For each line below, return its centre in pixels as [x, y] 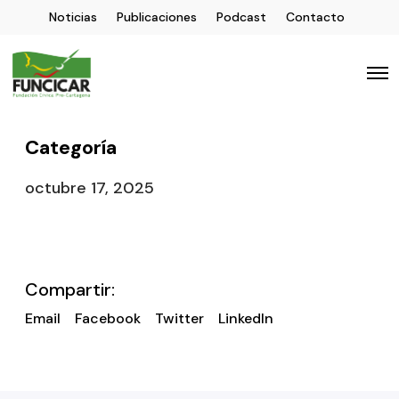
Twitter [179, 318]
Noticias [73, 17]
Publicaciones [157, 17]
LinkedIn [246, 318]
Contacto [315, 17]
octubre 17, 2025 [90, 188]
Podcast [241, 17]
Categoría [71, 147]
